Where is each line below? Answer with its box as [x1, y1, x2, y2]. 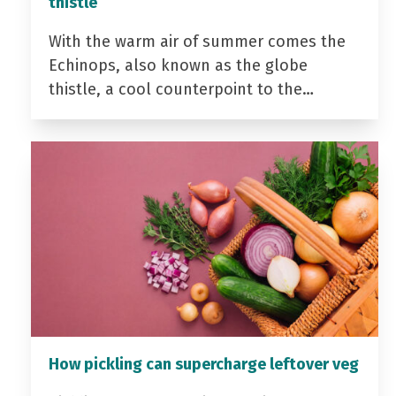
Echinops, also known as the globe [48, 56, 308, 76]
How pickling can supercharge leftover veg [48, 354, 359, 375]
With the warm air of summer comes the [48, 32, 346, 52]
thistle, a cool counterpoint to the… [48, 80, 314, 100]
